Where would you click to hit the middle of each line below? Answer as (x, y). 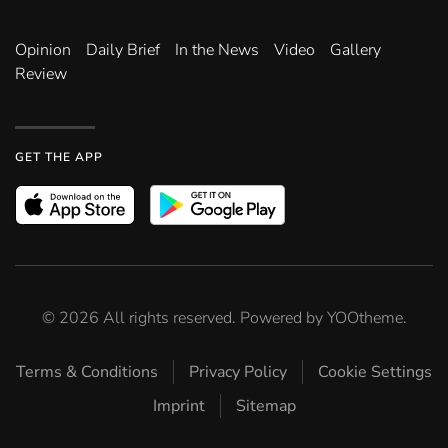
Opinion (43, 50)
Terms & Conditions (87, 372)
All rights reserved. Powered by (212, 318)
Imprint (178, 406)
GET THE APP (59, 157)
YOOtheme (364, 318)
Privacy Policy (238, 372)
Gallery (355, 50)
